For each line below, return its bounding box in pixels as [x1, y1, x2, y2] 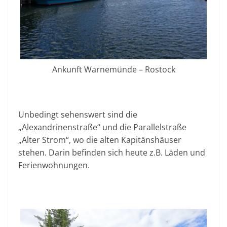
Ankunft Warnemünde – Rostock [52, 63, 175, 75]
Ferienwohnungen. [18, 159, 90, 171]
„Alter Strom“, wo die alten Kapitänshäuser [18, 134, 181, 145]
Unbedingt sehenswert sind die [18, 108, 137, 120]
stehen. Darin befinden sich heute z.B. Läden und [18, 146, 205, 158]
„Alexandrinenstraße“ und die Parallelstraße [18, 121, 186, 133]
